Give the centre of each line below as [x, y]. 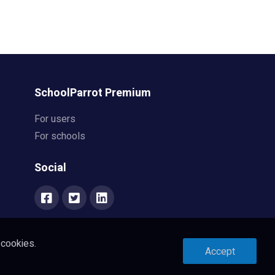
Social [50, 168]
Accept [220, 252]
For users [55, 119]
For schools [60, 137]
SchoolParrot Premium [93, 93]
